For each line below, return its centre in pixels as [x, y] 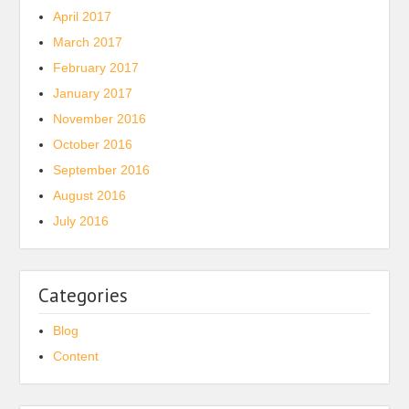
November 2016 [100, 119]
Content [76, 356]
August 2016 [90, 195]
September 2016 [102, 170]
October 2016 [93, 144]
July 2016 [81, 221]
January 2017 [93, 93]
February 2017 [96, 68]
